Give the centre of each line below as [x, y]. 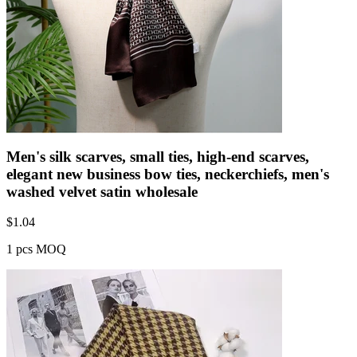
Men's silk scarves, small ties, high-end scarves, [158, 156]
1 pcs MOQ [36, 249]
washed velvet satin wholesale [102, 191]
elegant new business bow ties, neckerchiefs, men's [168, 174]
